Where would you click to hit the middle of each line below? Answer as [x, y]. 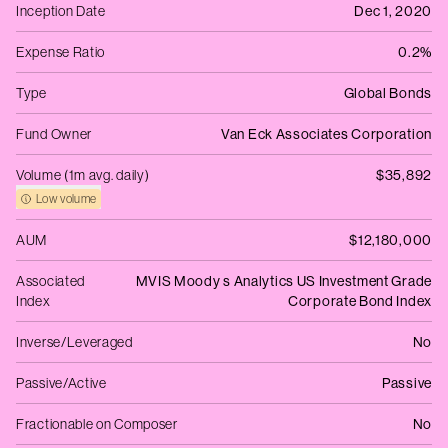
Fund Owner [54, 134]
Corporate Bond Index [360, 301]
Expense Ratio [61, 52]
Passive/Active [61, 383]
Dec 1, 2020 [393, 11]
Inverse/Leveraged [74, 342]
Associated [50, 281]
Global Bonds [387, 93]
